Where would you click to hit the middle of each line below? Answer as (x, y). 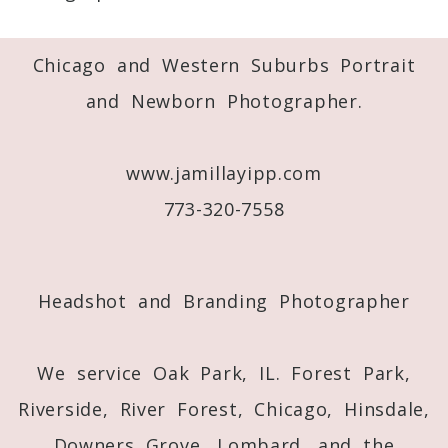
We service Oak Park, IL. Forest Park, (224, 372)
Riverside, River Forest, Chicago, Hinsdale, (224, 408)
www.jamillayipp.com (224, 172)
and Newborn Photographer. (224, 100)
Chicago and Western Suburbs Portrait (224, 64)
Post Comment (58, 233)
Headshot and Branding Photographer (224, 300)
